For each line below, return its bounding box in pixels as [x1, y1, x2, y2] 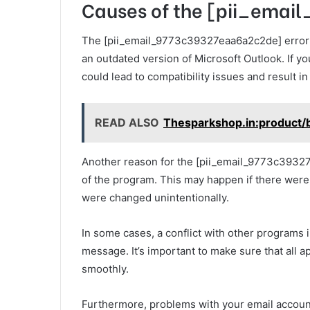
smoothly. [82, 262, 129, 275]
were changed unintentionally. [82, 190, 229, 204]
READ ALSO [95, 115, 159, 129]
